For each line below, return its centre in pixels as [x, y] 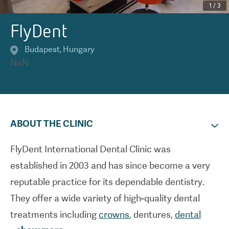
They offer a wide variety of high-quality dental [105, 198]
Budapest [42, 49]
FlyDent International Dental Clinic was [90, 149]
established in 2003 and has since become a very [110, 165]
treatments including [54, 214]
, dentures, [152, 214]
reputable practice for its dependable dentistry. [107, 182]
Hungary [79, 49]
